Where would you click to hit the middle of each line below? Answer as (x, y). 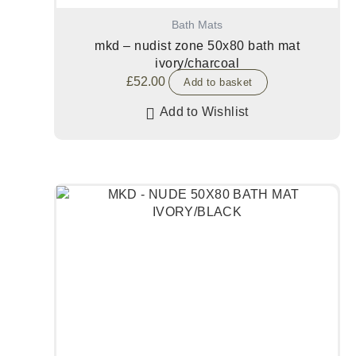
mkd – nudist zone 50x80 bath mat (197, 45)
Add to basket (218, 82)
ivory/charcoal (197, 63)
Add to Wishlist (204, 111)
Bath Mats (197, 25)
